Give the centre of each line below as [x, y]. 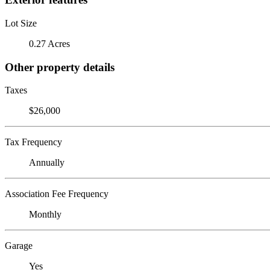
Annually [47, 163]
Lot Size [21, 23]
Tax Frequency [33, 142]
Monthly [45, 215]
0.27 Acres [49, 43]
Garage [19, 246]
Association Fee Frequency [57, 194]
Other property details [60, 67]
